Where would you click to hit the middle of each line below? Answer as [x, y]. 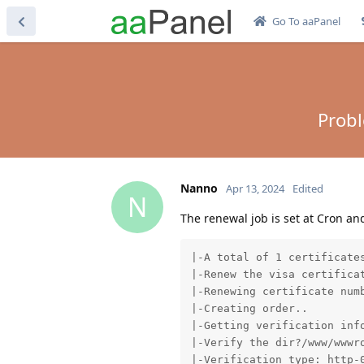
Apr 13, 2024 [255, 188]
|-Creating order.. [249, 309]
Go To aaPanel [306, 21]
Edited [308, 188]
